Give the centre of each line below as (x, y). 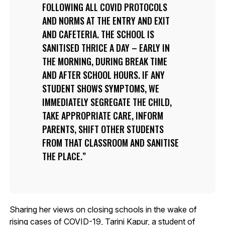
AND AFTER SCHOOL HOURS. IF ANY (103, 75)
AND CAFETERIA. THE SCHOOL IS (98, 34)
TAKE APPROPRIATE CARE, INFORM (102, 115)
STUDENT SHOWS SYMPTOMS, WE (100, 88)
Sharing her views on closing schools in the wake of (103, 209)
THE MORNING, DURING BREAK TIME (104, 61)
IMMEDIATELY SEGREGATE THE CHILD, (107, 102)
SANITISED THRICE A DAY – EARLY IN (106, 47)
